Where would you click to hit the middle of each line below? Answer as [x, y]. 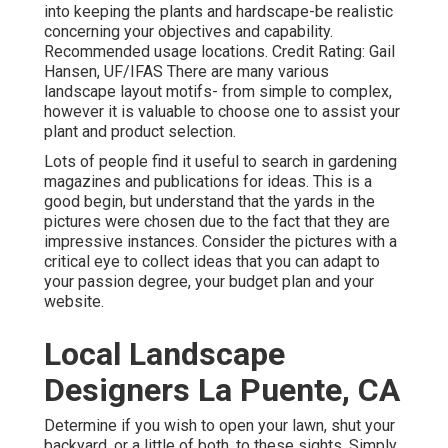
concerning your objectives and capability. [188, 31]
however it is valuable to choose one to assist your [222, 111]
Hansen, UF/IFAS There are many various [186, 71]
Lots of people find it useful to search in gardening [220, 161]
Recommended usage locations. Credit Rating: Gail [219, 51]
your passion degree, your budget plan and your [209, 281]
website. [74, 301]
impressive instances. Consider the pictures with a [220, 241]
